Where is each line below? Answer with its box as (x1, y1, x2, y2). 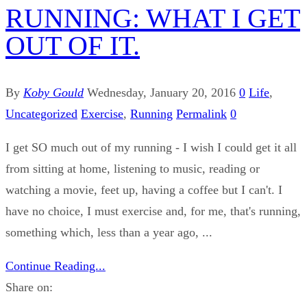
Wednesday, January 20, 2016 (87, 85, 236, 99)
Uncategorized (5, 106, 77, 121)
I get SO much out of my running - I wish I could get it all (5, 140, 297, 154)
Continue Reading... (5, 258, 106, 273)
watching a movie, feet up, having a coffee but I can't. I (5, 182, 282, 197)
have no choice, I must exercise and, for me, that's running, (5, 204, 301, 218)
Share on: (5, 280, 53, 294)
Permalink (176, 106, 227, 121)
